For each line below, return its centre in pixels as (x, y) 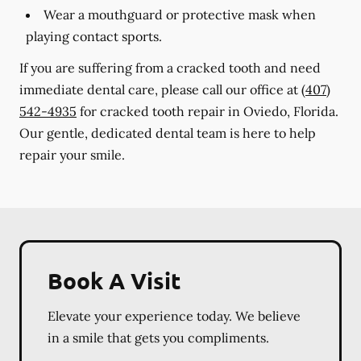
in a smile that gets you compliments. (158, 338)
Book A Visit (114, 280)
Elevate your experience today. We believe (174, 316)
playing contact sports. (94, 36)
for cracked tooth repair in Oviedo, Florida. (207, 111)
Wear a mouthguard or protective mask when (180, 15)
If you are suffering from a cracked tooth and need (170, 68)
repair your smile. (72, 155)
